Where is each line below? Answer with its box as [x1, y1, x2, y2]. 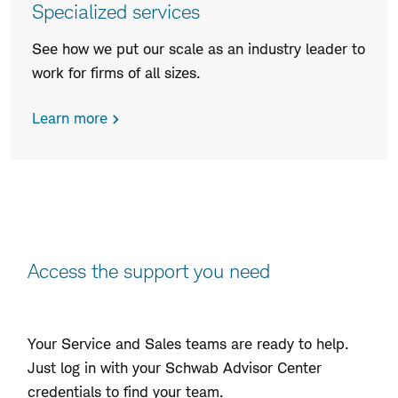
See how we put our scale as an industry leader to [32, 39, 365, 58]
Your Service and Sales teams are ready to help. [28, 335, 349, 354]
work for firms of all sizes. [32, 63, 201, 82]
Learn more [32, 109, 107, 128]
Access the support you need [28, 259, 270, 283]
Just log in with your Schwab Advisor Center [28, 359, 322, 378]
